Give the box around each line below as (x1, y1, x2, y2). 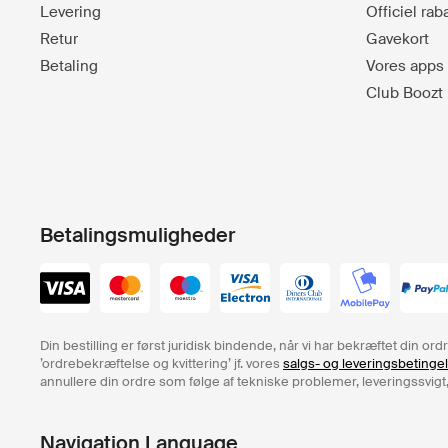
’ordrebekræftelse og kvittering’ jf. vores (40, 355, 283, 372)
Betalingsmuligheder (40, 222, 235, 248)
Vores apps (366, 56, 444, 76)
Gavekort (366, 29, 429, 49)
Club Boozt (366, 83, 443, 103)
